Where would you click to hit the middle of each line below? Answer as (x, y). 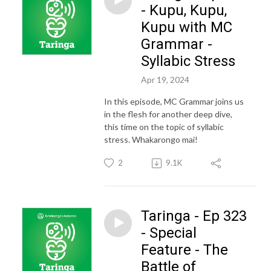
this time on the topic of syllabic (164, 127)
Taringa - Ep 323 (194, 216)
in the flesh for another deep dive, (168, 114)
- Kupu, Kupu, (184, 10)
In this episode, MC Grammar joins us (174, 102)
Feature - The (184, 250)
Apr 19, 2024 (165, 79)
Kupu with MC (187, 27)
